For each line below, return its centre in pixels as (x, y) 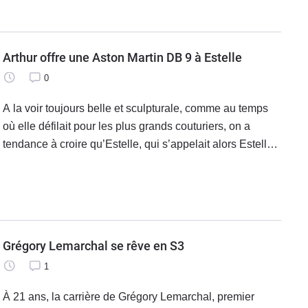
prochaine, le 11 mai (52, 180)
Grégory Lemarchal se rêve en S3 (169, 246)
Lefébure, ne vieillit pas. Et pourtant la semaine (117, 162)
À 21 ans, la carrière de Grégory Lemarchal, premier (129, 297)
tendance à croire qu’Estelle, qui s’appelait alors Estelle (138, 144)
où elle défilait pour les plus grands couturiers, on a (126, 126)
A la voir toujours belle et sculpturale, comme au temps (135, 109)
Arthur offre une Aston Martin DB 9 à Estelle (204, 58)
